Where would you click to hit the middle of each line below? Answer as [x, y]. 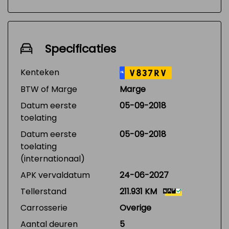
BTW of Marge [49, 89]
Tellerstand [43, 191]
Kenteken [40, 72]
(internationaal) [53, 159]
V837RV [148, 73]
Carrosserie [44, 208]
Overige [135, 208]
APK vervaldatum [55, 175]
